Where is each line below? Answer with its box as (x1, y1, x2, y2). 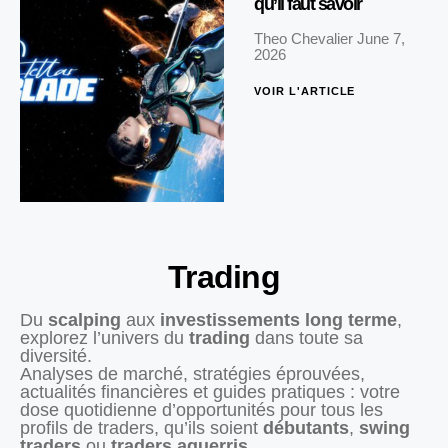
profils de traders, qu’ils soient (20, 417, 263, 438)
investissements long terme (160, 309, 397, 330)
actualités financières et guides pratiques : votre (20, 381, 400, 402)
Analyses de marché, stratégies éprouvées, (20, 363, 365, 384)
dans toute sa (250, 327, 363, 348)
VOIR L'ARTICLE (254, 85, 356, 98)
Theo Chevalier (254, 30, 357, 48)
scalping (48, 309, 121, 330)
